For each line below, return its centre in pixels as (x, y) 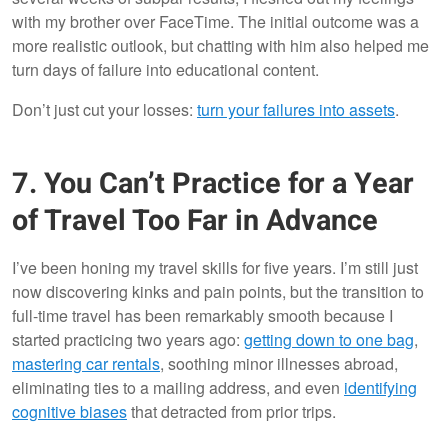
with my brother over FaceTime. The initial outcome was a (215, 22)
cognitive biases (69, 411)
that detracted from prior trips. (231, 411)
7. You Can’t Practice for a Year (213, 183)
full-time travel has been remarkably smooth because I (202, 315)
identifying (380, 387)
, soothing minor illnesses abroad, (279, 363)
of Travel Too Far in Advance (195, 220)
